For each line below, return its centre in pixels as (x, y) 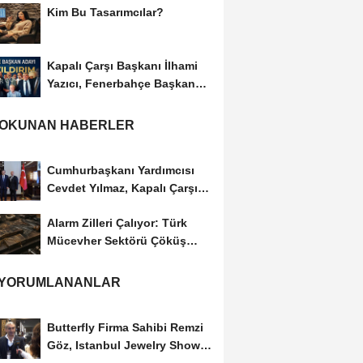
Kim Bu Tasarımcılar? (105, 12)
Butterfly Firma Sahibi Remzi (125, 328)
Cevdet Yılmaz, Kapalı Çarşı (122, 188)
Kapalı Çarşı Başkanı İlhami (122, 65)
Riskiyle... (73, 259)
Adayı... (67, 101)
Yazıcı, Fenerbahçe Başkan (121, 83)
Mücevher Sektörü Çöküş (116, 241)
